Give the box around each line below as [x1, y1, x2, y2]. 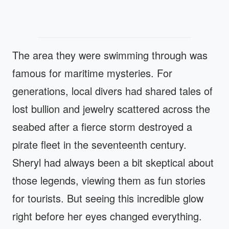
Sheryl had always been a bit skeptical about [12, 154, 214, 170]
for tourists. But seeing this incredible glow [12, 190, 203, 205]
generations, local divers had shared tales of [12, 83, 213, 98]
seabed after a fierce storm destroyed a [12, 119, 192, 134]
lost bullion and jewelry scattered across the [12, 101, 210, 116]
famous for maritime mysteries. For [12, 65, 172, 80]
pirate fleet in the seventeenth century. [12, 136, 187, 152]
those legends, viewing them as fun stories [12, 172, 205, 188]
